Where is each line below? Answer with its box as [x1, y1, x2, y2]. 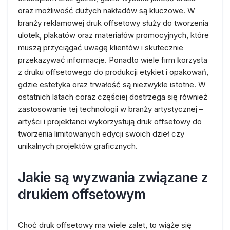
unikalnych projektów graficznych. [18, 141, 138, 151]
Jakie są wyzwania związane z [18, 169, 208, 185]
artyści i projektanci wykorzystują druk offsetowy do [18, 117, 202, 126]
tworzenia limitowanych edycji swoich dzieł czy [18, 129, 184, 139]
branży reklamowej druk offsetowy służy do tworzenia [18, 18, 208, 28]
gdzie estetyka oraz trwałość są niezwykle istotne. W [18, 80, 206, 89]
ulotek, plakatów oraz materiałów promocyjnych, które [18, 30, 209, 40]
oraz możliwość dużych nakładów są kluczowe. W [18, 6, 195, 15]
